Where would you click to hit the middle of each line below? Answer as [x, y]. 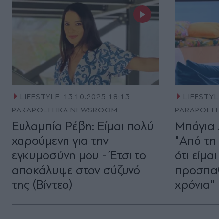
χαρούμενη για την [60, 141]
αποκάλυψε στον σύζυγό [76, 170]
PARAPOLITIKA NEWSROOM [65, 110]
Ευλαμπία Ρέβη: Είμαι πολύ [83, 126]
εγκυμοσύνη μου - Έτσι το [79, 155]
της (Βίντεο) [42, 185]
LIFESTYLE [40, 97]
